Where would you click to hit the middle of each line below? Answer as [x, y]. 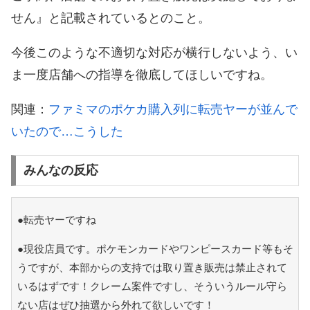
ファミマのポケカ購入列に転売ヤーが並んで [173, 109]
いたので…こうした [67, 131]
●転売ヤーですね [56, 220]
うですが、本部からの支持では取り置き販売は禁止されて [152, 268]
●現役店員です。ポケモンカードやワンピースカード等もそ [155, 249]
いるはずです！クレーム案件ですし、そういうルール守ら [152, 286]
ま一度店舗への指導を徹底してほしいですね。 [142, 74]
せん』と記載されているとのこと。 [111, 18]
